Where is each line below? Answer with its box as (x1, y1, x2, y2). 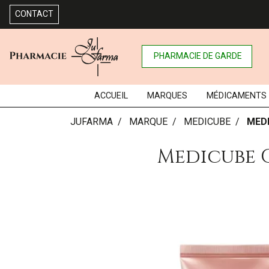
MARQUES (147, 90, 187, 101)
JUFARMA (70, 115, 113, 127)
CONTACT (15, 9, 53, 19)
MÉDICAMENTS (206, 90, 267, 101)
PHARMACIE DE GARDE (154, 51, 243, 61)
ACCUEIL (94, 90, 128, 101)
